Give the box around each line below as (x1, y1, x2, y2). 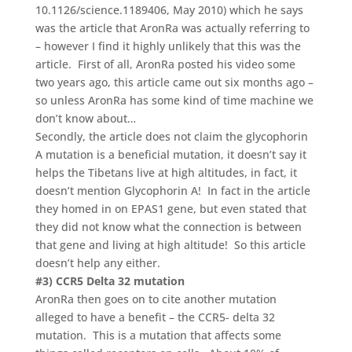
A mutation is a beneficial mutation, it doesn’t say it (35, 146, 306, 162)
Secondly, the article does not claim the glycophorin (35, 128, 308, 144)
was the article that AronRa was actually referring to (35, 20, 310, 35)
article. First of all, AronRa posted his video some (35, 56, 295, 71)
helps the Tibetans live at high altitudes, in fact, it (35, 164, 297, 180)
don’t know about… (35, 110, 136, 126)
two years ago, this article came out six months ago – (35, 74, 313, 90)
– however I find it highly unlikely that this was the (35, 38, 301, 53)
